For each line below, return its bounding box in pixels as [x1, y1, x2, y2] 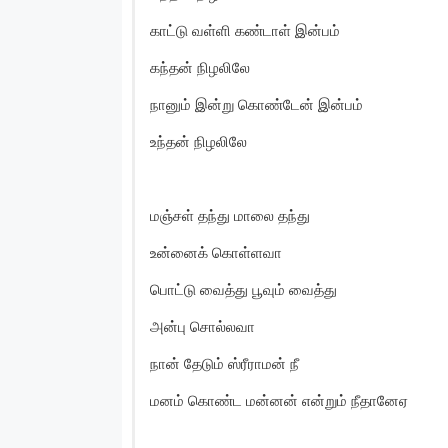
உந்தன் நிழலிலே [150, 131, 247, 151]
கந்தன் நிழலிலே [150, 57, 250, 77]
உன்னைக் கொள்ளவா [150, 242, 282, 262]
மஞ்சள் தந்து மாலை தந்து [150, 205, 310, 225]
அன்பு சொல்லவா [150, 316, 255, 336]
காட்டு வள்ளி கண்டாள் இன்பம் [150, 20, 340, 40]
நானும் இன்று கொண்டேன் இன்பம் [150, 94, 363, 114]
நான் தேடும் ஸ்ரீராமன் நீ [150, 353, 299, 373]
